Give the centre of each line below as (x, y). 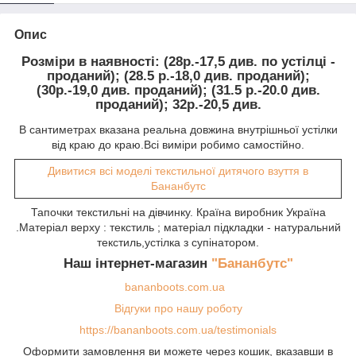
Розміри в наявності (88, 61)
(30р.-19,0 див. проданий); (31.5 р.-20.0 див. (178, 90)
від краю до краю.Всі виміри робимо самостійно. (178, 144)
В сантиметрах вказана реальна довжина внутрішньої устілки (178, 129)
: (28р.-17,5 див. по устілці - (245, 61)
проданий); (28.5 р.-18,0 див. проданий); (178, 75)
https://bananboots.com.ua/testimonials (178, 330)
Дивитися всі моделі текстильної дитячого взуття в (178, 170)
